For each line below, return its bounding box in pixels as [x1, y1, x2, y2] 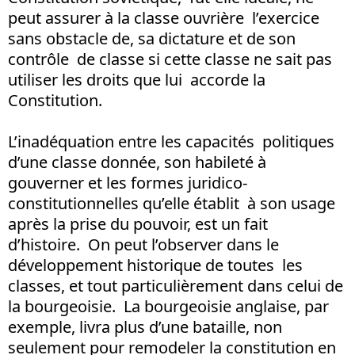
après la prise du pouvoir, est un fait [8, 212, 268, 235]
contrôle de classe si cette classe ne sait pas [8, 48, 332, 70]
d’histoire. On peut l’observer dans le [8, 233, 279, 255]
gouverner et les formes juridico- [8, 171, 247, 193]
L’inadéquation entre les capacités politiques [8, 130, 334, 152]
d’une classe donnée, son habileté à [8, 151, 270, 173]
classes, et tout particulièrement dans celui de [8, 274, 343, 296]
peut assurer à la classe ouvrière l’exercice [8, 6, 319, 29]
